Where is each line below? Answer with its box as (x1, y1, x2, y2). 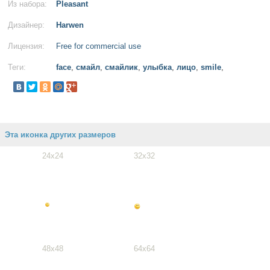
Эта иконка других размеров (5, 130, 116, 139)
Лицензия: (8, 42, 45, 51)
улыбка (143, 63, 172, 72)
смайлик (105, 63, 138, 72)
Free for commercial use (56, 42, 141, 51)
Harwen (56, 20, 84, 30)
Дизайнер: (8, 20, 45, 30)
